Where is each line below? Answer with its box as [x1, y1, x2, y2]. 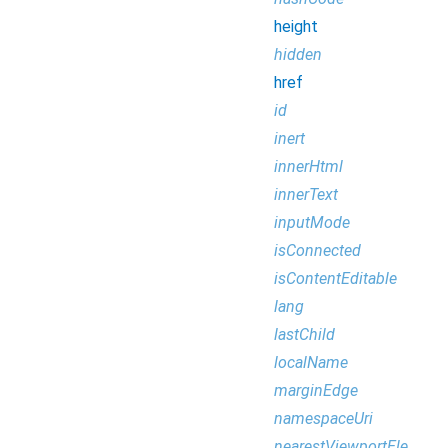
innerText [274, 185, 338, 204]
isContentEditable [274, 269, 397, 288]
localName [274, 353, 348, 372]
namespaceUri [274, 409, 373, 428]
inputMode [274, 213, 350, 232]
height [274, 17, 318, 36]
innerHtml [274, 157, 343, 176]
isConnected [274, 241, 361, 260]
